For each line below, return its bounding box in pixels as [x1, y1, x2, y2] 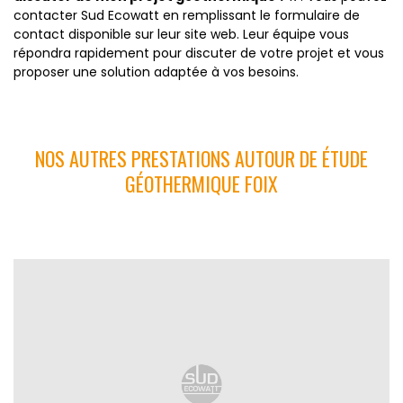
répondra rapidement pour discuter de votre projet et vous [13, 44, 384, 62]
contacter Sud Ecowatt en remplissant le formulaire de [13, 6, 360, 24]
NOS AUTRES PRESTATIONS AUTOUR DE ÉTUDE [35, 144, 368, 173]
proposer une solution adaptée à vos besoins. [13, 63, 299, 81]
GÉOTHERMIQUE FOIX [125, 169, 278, 198]
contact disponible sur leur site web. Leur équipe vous [13, 25, 349, 43]
